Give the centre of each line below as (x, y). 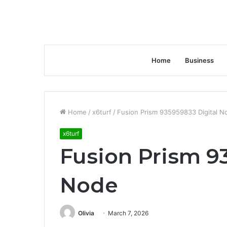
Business (199, 60)
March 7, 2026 (128, 213)
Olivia (86, 213)
